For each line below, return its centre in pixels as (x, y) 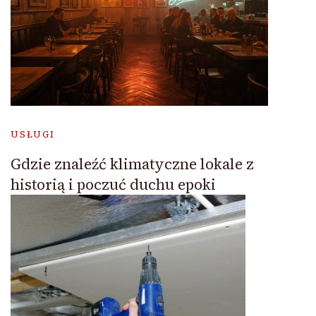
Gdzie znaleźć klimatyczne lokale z (132, 164)
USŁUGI (33, 134)
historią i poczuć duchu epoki (113, 184)
